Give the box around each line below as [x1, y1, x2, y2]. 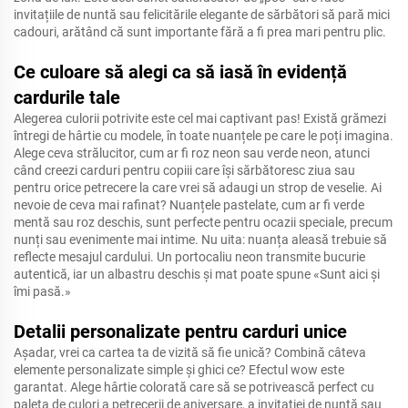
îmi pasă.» [14, 284, 71, 299]
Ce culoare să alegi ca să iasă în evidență [14, 61, 347, 83]
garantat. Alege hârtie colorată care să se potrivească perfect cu [14, 380, 374, 394]
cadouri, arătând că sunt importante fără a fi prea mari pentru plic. [14, 25, 386, 39]
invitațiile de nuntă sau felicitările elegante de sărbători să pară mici [14, 7, 390, 22]
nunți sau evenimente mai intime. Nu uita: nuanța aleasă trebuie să [14, 232, 387, 247]
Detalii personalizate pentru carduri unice [14, 321, 347, 342]
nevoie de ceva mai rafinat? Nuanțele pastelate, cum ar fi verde [14, 198, 364, 212]
